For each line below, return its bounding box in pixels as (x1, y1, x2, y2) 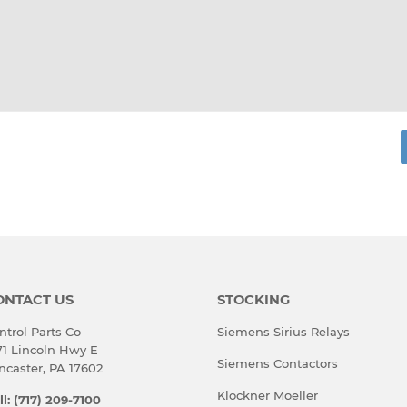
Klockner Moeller (217, 387, 318, 402)
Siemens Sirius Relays (217, 323, 350, 339)
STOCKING (217, 291, 290, 308)
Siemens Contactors (217, 355, 338, 371)
